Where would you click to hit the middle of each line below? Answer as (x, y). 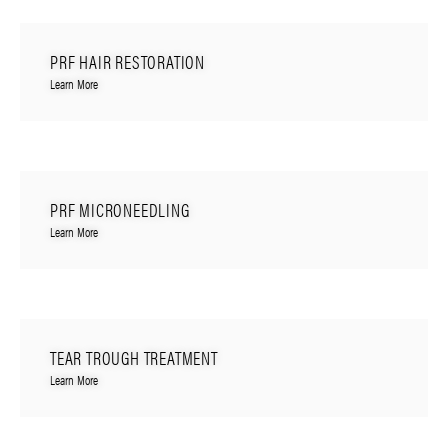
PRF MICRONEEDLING (120, 209)
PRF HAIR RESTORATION (127, 61)
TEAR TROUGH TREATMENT (134, 357)
